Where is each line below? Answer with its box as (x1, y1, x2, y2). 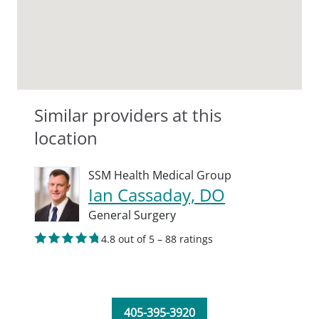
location (34, 126, 98, 150)
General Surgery (88, 207, 176, 223)
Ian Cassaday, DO (88, 183, 225, 206)
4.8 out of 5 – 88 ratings (101, 232, 213, 246)
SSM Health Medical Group (88, 167, 231, 183)
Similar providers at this (34, 103, 221, 127)
